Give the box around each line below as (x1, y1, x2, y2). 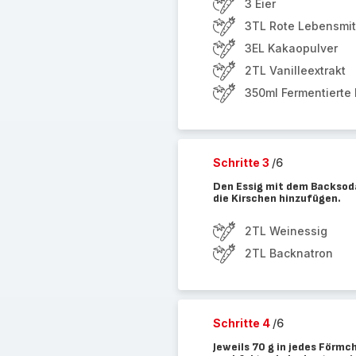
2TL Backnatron (244, 246, 333, 260)
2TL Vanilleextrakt (244, 64, 346, 77)
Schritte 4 (212, 316, 273, 330)
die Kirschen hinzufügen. (212, 192, 341, 205)
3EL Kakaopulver (244, 41, 338, 55)
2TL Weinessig (244, 224, 327, 238)
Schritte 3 (212, 156, 272, 169)
